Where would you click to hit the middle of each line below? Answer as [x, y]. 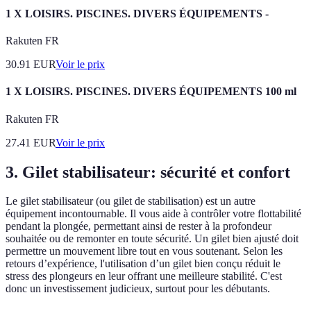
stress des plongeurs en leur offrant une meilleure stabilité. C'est [144, 276]
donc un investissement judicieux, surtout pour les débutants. [138, 289]
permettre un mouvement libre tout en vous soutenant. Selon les [144, 251]
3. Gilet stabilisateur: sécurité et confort [148, 172]
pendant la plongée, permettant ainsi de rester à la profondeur [138, 226]
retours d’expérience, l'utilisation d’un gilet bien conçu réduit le [143, 264]
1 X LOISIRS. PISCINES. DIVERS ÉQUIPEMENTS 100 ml [151, 92]
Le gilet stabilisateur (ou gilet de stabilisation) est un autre [131, 201]
